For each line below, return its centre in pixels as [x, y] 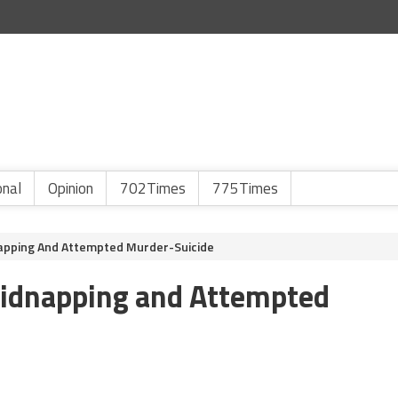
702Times [153, 188]
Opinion [71, 188]
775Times [245, 188]
